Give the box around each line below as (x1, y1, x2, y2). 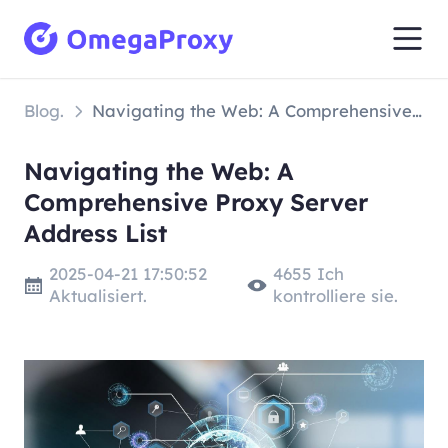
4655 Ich (272, 263, 344, 285)
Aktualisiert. (48, 285, 147, 307)
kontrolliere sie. (272, 285, 398, 307)
